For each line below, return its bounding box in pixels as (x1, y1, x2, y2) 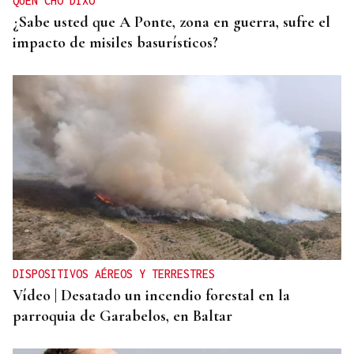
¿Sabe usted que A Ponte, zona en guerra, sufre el (13, 12, 330, 32)
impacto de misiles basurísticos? (13, 32, 218, 52)
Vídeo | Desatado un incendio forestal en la (13, 285, 290, 305)
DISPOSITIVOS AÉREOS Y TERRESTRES (13, 266, 215, 281)
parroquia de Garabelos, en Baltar (13, 306, 232, 326)
